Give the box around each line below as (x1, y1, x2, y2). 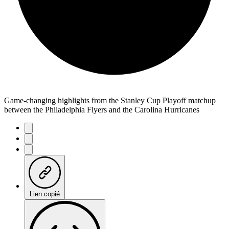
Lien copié (30, 190, 60, 198)
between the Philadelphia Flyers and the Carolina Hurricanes (4, 105, 199, 114)
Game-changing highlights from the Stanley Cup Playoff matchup (4, 96, 216, 105)
